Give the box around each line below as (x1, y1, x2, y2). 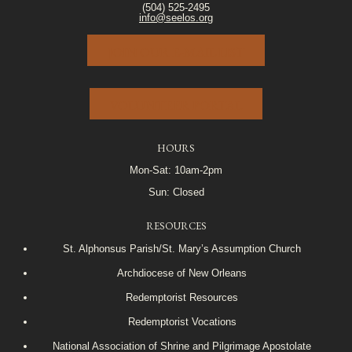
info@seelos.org (139, 12, 213, 24)
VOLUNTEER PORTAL (110, 97, 242, 115)
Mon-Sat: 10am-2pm (130, 164, 222, 177)
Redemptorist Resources (126, 291, 238, 304)
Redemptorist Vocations (127, 316, 236, 328)
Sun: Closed (148, 186, 204, 199)
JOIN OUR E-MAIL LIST (108, 43, 244, 61)
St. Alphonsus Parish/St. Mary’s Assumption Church (63, 243, 301, 255)
